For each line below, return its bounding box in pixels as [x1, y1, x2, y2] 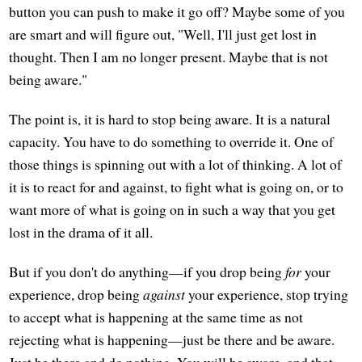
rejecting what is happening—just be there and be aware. [9, 329, 335, 349]
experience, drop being [9, 284, 144, 304]
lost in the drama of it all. [9, 221, 154, 242]
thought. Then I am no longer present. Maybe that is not [9, 46, 329, 66]
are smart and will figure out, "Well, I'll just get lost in [9, 23, 318, 44]
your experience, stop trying [185, 284, 349, 304]
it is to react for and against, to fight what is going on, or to [9, 176, 344, 196]
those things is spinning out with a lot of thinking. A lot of [9, 154, 343, 174]
